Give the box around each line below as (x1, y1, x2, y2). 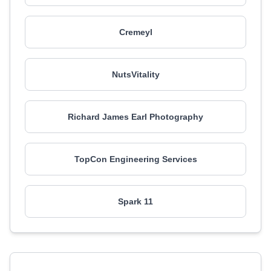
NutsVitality (111, 70, 160, 79)
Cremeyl (119, 27, 152, 37)
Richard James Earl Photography (68, 112, 203, 122)
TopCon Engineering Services (74, 154, 197, 164)
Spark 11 (118, 197, 153, 206)
